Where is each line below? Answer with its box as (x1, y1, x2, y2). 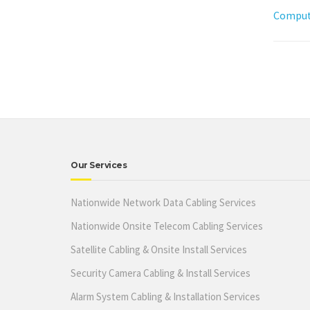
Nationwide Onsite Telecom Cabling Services (71, 219, 263, 232)
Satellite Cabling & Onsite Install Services (71, 243, 247, 256)
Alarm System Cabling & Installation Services (71, 290, 260, 303)
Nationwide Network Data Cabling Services (71, 196, 256, 209)
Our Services (71, 160, 127, 170)
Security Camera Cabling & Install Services (71, 266, 250, 280)
